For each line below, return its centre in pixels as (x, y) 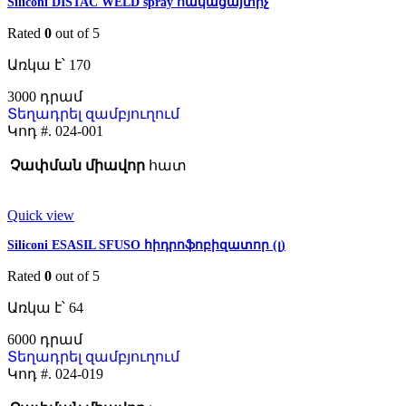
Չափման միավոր (77, 166)
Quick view (41, 216)
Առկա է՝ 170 (49, 65)
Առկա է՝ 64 (45, 308)
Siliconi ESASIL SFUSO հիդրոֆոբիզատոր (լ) (146, 246)
